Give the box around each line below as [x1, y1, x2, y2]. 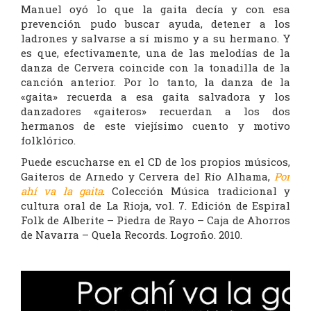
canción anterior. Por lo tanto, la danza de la [21, 75, 290, 90]
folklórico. [21, 133, 76, 148]
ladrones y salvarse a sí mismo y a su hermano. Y [21, 31, 290, 46]
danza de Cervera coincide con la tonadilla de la [21, 60, 290, 75]
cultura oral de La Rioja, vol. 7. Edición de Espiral [21, 199, 290, 213]
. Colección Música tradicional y [102, 184, 291, 199]
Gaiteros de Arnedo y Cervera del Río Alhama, [21, 169, 274, 184]
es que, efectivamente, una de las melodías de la [21, 46, 290, 60]
